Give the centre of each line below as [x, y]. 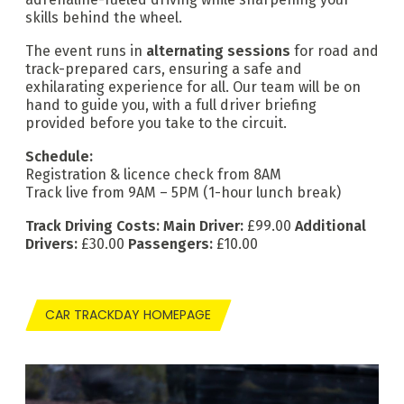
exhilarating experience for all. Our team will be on [193, 87]
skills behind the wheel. [104, 18]
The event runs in [86, 51]
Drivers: [51, 243]
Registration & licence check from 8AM [153, 174]
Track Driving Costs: [94, 225]
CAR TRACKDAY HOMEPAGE [129, 315]
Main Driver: [203, 225]
